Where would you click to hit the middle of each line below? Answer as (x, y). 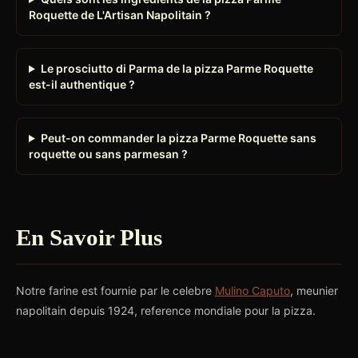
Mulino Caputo (253, 290)
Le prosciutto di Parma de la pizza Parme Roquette (177, 68)
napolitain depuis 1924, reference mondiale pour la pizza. (166, 310)
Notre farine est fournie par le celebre (115, 290)
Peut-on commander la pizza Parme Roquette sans (178, 138)
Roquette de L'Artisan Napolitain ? (120, 15)
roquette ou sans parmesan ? (108, 154)
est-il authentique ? (82, 84)
